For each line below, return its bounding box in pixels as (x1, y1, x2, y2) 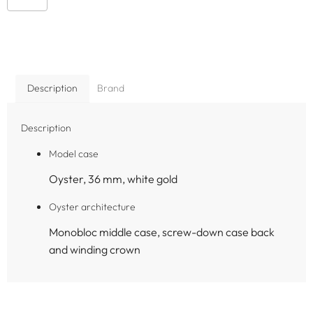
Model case (49, 147, 99, 160)
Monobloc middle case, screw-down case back (49, 225, 275, 240)
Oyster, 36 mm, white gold (49, 171, 177, 186)
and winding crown (49, 242, 140, 257)
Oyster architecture (49, 201, 136, 214)
